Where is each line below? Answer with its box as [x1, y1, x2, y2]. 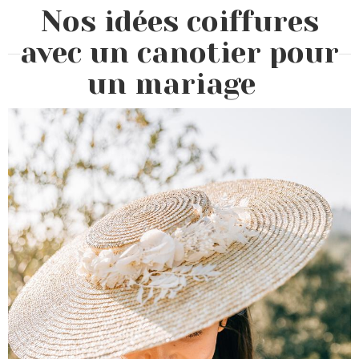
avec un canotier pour [20, 36, 339, 70]
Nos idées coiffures [40, 5, 319, 38]
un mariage [87, 67, 256, 101]
